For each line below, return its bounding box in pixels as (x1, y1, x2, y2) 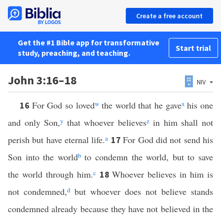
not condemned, (8, 185, 67, 197)
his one (184, 99, 214, 111)
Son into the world (8, 151, 78, 163)
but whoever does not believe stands (70, 185, 213, 197)
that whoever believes (63, 116, 147, 128)
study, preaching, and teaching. (18, 48, 130, 58)
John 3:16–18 (8, 73, 77, 88)
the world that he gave (99, 99, 182, 111)
